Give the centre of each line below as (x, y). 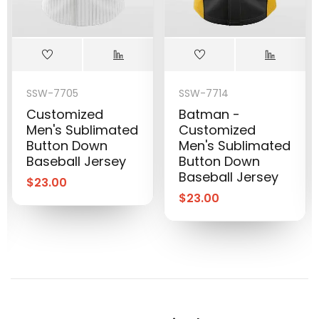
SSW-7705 (53, 93)
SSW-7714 (204, 93)
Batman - (210, 114)
